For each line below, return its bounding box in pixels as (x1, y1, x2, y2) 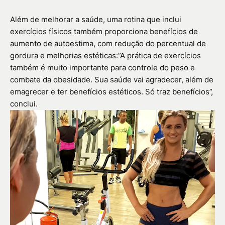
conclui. (10, 99, 38, 109)
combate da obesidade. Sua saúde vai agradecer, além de (10, 75, 213, 85)
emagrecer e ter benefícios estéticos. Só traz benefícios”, (10, 87, 213, 97)
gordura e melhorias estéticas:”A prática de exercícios (10, 51, 201, 61)
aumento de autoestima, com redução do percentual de (10, 39, 206, 49)
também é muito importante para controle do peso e (10, 63, 195, 73)
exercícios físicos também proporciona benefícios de (10, 27, 198, 37)
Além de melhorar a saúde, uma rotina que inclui (10, 15, 181, 25)
